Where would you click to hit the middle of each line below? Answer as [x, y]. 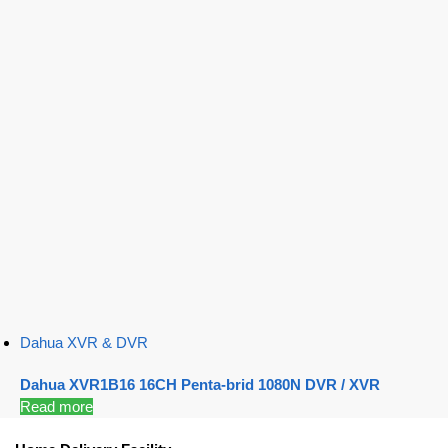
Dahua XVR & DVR [84, 343]
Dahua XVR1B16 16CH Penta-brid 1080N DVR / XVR [200, 384]
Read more [56, 406]
